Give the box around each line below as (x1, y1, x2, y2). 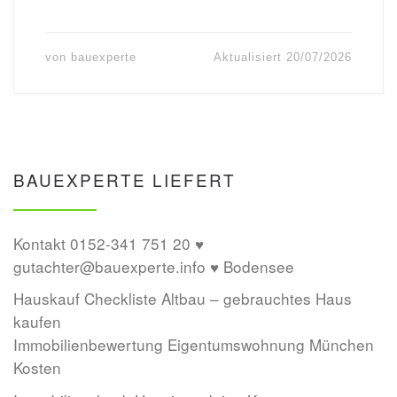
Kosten (13, 356, 61, 379)
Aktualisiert (214, 50, 287, 64)
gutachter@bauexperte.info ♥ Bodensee (13, 254, 294, 277)
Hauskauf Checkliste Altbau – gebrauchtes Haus (13, 287, 352, 310)
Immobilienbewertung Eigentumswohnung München (13, 333, 374, 356)
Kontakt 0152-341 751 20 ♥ (13, 231, 204, 254)
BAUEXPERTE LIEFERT (13, 167, 236, 192)
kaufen (13, 310, 61, 333)
